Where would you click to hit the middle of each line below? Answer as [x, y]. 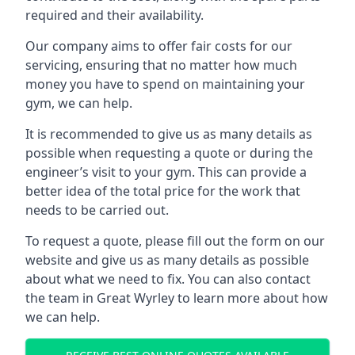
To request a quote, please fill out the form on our [175, 241]
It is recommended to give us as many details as [169, 134]
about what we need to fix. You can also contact [168, 279]
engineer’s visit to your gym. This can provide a [166, 172]
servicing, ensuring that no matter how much [161, 65]
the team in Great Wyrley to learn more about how [177, 298]
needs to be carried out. [97, 210]
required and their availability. [115, 15]
